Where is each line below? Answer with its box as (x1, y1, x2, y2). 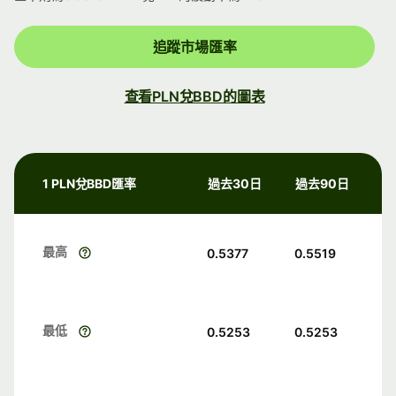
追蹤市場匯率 (152, 38, 237, 57)
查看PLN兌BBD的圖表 (124, 88, 265, 106)
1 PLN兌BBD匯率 (42, 176, 137, 192)
